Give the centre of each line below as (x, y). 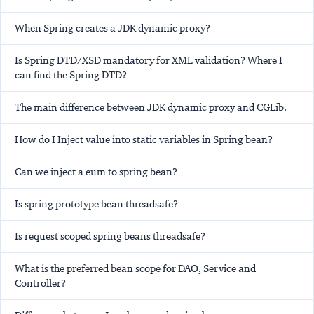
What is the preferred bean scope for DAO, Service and (135, 269)
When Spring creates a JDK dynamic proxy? (112, 28)
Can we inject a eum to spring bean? (96, 172)
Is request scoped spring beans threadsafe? (110, 237)
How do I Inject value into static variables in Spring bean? (144, 140)
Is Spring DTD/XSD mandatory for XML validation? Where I (149, 61)
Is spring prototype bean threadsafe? (96, 204)
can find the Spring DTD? (71, 75)
